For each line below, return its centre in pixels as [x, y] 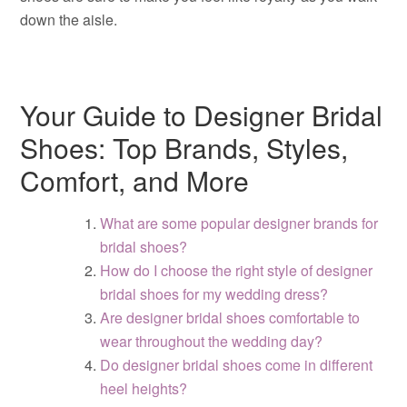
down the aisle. [69, 20]
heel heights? [144, 388]
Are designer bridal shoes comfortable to [230, 318]
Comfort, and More [135, 180]
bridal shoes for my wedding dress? [214, 294]
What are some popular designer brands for [239, 223]
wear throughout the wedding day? [212, 341]
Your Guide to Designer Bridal [202, 115]
